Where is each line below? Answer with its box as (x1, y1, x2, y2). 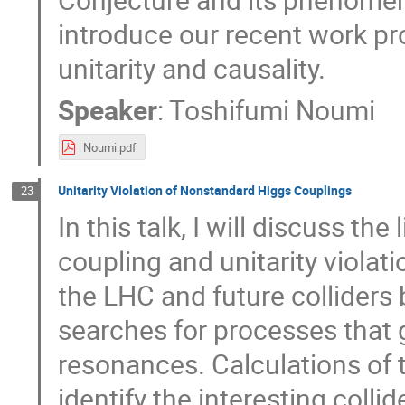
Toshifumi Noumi (169, 90, 376, 128)
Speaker (58, 90, 158, 128)
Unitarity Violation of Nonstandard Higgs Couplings (58, 182, 353, 200)
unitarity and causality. (58, 49, 326, 87)
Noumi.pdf (82, 139, 137, 156)
